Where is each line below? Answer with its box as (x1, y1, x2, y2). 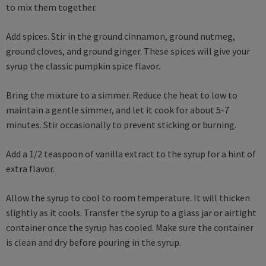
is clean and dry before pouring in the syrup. (6, 236, 181, 248)
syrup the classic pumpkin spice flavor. (6, 59, 160, 72)
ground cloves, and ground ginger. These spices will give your (6, 45, 250, 57)
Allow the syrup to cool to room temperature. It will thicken (6, 191, 250, 204)
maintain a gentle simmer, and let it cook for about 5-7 (6, 103, 229, 116)
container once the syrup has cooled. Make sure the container (6, 221, 254, 233)
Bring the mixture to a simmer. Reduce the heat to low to (6, 88, 237, 101)
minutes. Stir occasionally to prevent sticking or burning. (6, 118, 236, 131)
